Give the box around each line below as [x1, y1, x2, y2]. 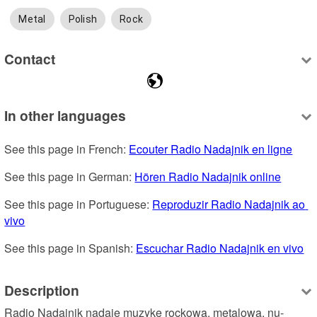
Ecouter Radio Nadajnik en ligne [129, 140, 293, 157]
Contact [4, 49, 56, 69]
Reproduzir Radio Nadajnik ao [152, 195, 306, 212]
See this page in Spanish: [4, 239, 137, 256]
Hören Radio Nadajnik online [134, 168, 282, 185]
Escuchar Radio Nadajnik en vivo [136, 239, 304, 256]
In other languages [4, 105, 127, 125]
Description [4, 280, 80, 301]
